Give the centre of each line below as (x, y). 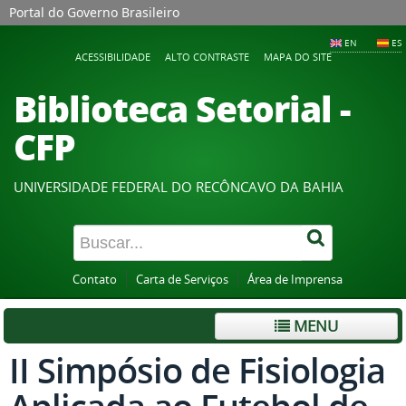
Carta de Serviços (182, 280)
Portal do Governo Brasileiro (94, 12)
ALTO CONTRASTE (207, 57)
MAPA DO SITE (297, 57)
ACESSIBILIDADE (112, 57)
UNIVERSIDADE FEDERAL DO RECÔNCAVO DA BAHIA (179, 187)
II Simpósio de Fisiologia (197, 370)
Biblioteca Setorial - (182, 108)
